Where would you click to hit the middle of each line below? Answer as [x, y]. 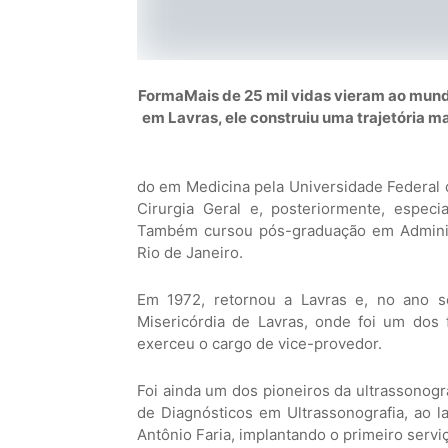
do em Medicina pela [213, 186]
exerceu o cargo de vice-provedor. [259, 343]
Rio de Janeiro [188, 252]
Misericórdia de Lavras [220, 321]
